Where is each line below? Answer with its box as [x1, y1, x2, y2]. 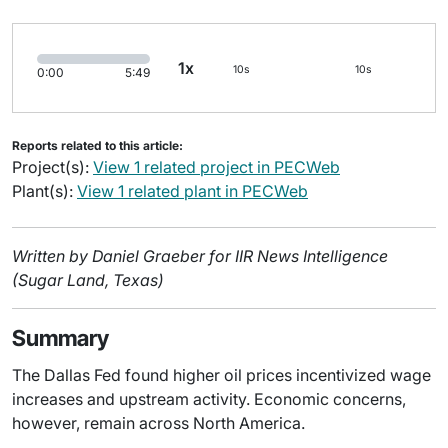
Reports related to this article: [12, 137, 183, 153]
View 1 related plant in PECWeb [77, 180, 308, 201]
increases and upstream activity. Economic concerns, [12, 388, 406, 409]
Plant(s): [12, 180, 77, 201]
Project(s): [12, 156, 93, 177]
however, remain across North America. [12, 412, 305, 433]
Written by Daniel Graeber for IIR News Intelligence [12, 245, 388, 266]
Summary [12, 324, 109, 351]
